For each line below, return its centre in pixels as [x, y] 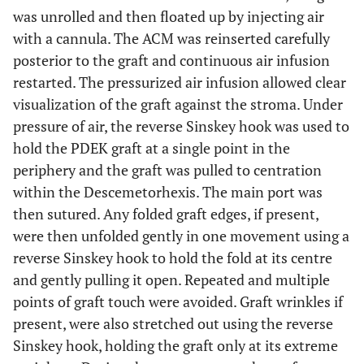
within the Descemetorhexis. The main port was [168, 192]
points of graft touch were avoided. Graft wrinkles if [178, 301]
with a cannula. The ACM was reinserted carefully [171, 38]
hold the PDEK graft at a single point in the [152, 148]
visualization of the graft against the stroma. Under [178, 104]
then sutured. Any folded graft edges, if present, [166, 214]
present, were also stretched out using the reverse [173, 323]
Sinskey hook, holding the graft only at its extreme [175, 345]
